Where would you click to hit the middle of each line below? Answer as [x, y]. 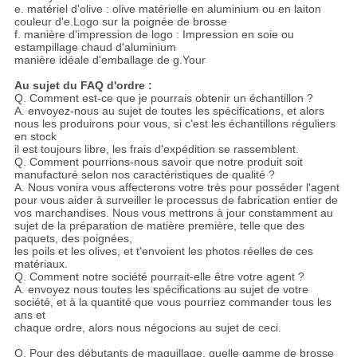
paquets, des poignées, [73, 238]
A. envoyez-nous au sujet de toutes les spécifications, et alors [169, 110]
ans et [29, 314]
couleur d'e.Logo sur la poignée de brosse [120, 21]
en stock [35, 136]
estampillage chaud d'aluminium [95, 47]
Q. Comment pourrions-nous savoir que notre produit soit [158, 161]
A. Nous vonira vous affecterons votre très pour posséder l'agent [177, 187]
